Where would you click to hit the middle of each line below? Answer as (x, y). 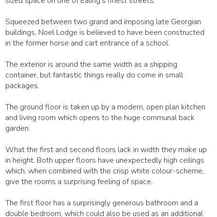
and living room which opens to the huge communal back (100, 118)
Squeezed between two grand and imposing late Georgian (103, 22)
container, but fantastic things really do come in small (94, 75)
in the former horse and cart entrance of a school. (88, 43)
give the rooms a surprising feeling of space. (79, 182)
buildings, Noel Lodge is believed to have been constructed (105, 33)
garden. (18, 129)
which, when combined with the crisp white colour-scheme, (105, 171)
